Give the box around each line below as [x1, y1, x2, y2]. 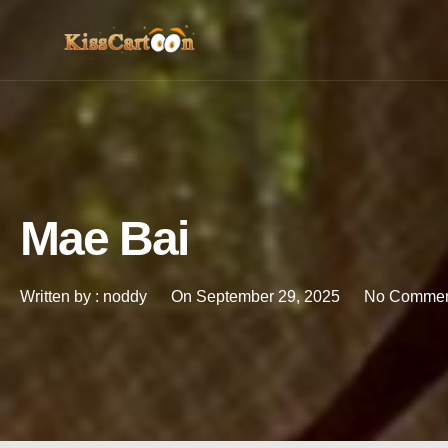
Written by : [20, 288, 99, 305]
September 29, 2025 [196, 288, 340, 305]
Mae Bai [20, 212, 188, 265]
